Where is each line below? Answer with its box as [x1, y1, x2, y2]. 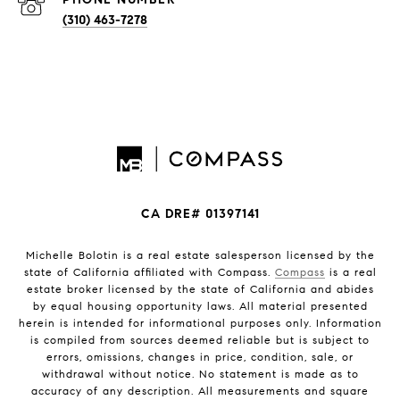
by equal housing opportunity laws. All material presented [32, 299, 368, 313]
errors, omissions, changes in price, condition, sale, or [46, 350, 354, 364]
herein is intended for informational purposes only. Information [18, 316, 382, 330]
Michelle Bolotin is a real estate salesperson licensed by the [25, 248, 375, 262]
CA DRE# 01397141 [140, 206, 260, 222]
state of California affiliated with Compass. [23, 265, 275, 279]
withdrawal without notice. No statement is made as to [41, 367, 359, 381]
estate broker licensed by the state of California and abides [26, 282, 374, 296]
